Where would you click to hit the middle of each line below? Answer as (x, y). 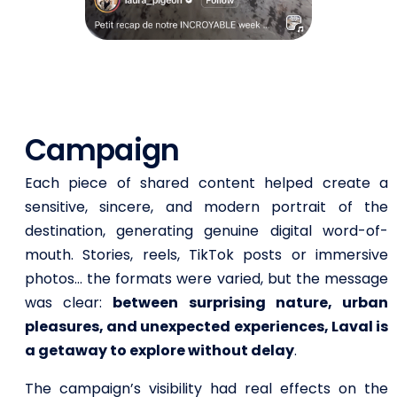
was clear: (69, 303)
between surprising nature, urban (250, 303)
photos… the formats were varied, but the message (206, 279)
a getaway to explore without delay (159, 351)
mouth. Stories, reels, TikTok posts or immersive (206, 255)
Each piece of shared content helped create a (206, 183)
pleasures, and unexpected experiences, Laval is (206, 327)
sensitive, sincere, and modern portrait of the (206, 207)
